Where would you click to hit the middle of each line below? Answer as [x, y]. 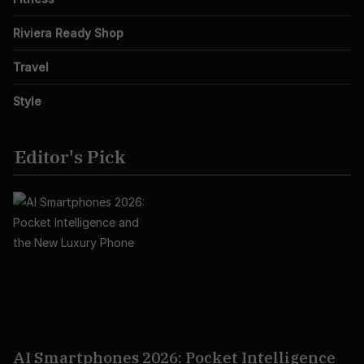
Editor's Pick [70, 156]
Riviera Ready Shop [68, 33]
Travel [31, 67]
